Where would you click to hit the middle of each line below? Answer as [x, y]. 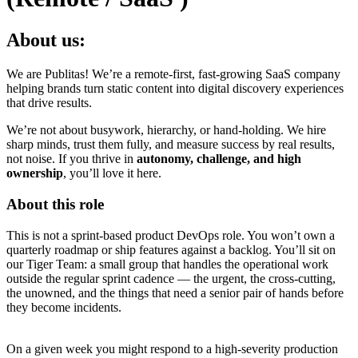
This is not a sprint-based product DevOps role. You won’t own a [171, 235]
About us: [46, 40]
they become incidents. [64, 307]
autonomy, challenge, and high [219, 159]
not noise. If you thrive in [72, 159]
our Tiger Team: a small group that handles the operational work [167, 264]
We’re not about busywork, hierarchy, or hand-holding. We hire [166, 130]
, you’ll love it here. [112, 173]
